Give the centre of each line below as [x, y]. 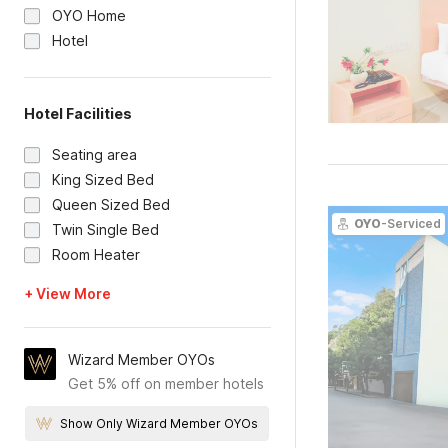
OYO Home [89, 15]
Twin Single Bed [105, 229]
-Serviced [410, 223]
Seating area [94, 154]
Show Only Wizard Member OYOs [159, 423]
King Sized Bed [103, 179]
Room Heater [96, 254]
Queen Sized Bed [111, 204]
